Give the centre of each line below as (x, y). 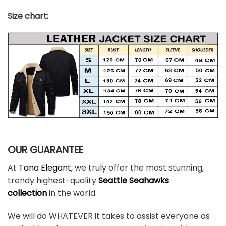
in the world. (72, 193)
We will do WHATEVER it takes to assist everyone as (109, 216)
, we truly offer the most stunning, (137, 167)
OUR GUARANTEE (45, 150)
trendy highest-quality (52, 180)
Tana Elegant (45, 167)
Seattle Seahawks (134, 180)
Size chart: (28, 16)
